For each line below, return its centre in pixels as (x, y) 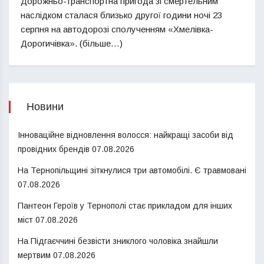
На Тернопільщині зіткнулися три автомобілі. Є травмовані (132, 170)
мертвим (34, 255)
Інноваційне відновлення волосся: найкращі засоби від (126, 135)
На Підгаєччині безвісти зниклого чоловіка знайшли (118, 241)
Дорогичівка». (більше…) (72, 43)
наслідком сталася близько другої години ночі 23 (121, 15)
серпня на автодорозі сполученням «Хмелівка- (117, 29)
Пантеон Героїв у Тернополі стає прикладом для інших (125, 205)
